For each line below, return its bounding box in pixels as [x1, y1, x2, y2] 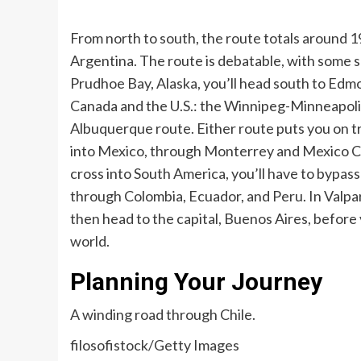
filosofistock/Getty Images [70, 336, 239, 355]
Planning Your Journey [70, 268, 328, 297]
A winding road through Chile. [70, 305, 255, 324]
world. [70, 232, 110, 251]
